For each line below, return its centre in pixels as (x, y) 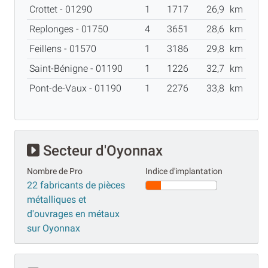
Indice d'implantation (184, 171)
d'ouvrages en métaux (73, 214)
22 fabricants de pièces (76, 185)
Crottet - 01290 (63, 9)
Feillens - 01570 (65, 48)
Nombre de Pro (55, 171)
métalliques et (57, 199)
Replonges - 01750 (71, 29)
